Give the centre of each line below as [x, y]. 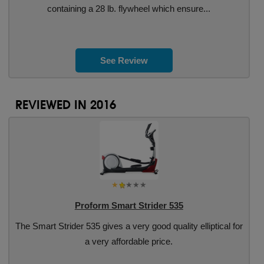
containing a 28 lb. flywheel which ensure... [129, 9]
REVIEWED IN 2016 [65, 105]
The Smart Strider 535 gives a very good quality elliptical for [129, 226]
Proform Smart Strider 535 [129, 205]
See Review [124, 60]
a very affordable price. [129, 241]
